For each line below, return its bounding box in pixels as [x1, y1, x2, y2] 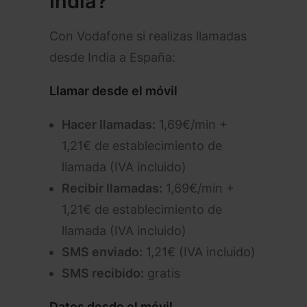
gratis [144, 266, 180, 280]
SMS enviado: [62, 245, 143, 259]
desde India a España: [49, 50, 175, 64]
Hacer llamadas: [62, 117, 156, 132]
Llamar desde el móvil [49, 84, 177, 98]
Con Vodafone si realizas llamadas [49, 29, 247, 43]
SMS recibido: [62, 266, 144, 280]
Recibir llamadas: [62, 181, 162, 195]
